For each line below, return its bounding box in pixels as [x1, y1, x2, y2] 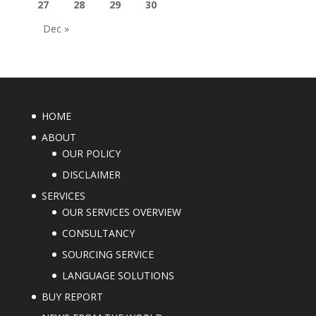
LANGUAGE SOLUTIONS [61, 268, 174, 282]
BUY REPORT [41, 289, 103, 303]
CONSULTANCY [61, 226, 135, 240]
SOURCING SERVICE [61, 247, 154, 261]
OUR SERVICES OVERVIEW [61, 205, 181, 219]
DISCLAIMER [61, 167, 121, 181]
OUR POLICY [61, 146, 121, 160]
